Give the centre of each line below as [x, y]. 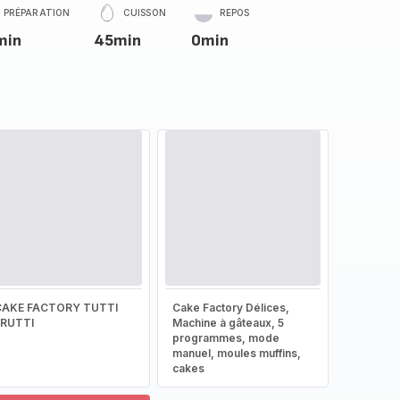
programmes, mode [225, 338]
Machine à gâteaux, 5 [228, 323]
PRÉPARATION [37, 12]
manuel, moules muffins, [236, 353]
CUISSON [145, 12]
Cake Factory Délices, [230, 308]
